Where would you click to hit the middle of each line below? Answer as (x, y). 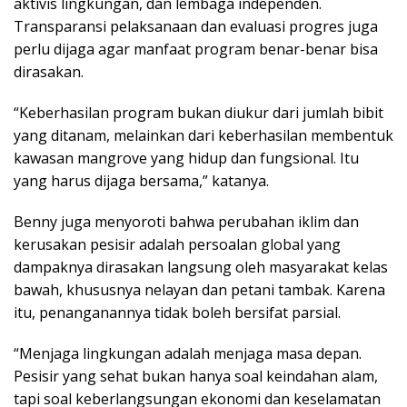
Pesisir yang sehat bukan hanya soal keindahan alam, (196, 376)
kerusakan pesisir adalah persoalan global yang (177, 244)
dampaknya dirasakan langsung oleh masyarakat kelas (201, 267)
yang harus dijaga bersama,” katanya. (141, 180)
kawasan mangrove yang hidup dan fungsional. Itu (186, 158)
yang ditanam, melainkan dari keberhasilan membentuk (203, 135)
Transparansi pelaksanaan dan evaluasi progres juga (196, 26)
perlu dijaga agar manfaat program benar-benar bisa (196, 49)
